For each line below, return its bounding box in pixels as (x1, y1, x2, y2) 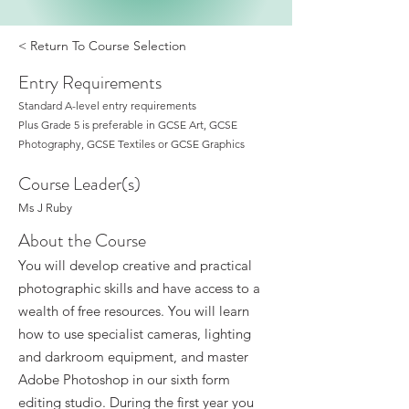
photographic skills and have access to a (18, 279, 260, 297)
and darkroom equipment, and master (18, 348, 248, 365)
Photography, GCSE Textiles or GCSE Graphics (18, 137, 245, 151)
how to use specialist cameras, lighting (18, 325, 251, 342)
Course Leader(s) (18, 171, 141, 197)
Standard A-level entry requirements (18, 99, 196, 112)
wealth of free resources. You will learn (18, 302, 249, 320)
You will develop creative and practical (18, 257, 252, 274)
